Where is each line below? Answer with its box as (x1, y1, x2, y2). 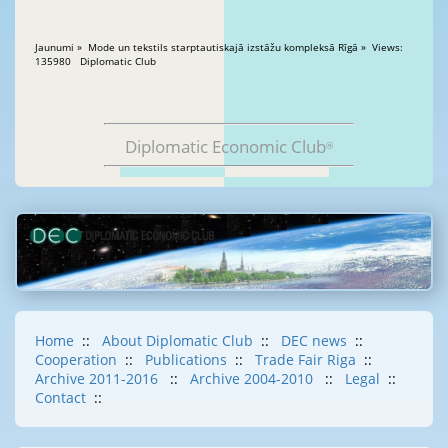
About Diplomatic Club (102, 330, 253, 350)
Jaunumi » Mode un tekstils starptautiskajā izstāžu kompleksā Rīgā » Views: (35, 40, 372, 55)
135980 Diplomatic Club (74, 54, 156, 69)
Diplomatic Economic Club (125, 135, 326, 159)
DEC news (281, 330, 347, 350)
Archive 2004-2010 (190, 368, 317, 388)
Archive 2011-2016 (35, 368, 162, 388)
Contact (35, 387, 86, 407)
